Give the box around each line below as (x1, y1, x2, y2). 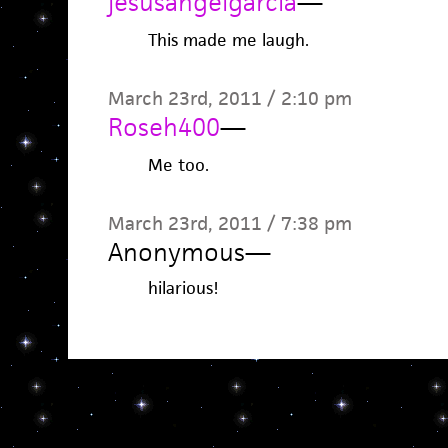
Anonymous (107, 236, 245, 268)
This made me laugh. (147, 29, 309, 51)
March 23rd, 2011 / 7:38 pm (107, 211, 352, 236)
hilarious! (147, 277, 219, 299)
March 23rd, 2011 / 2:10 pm (107, 86, 352, 111)
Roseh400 (107, 111, 220, 143)
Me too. (147, 154, 209, 176)
